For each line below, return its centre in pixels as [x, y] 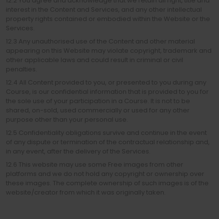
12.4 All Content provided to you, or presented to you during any [106, 82]
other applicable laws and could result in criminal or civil [95, 60]
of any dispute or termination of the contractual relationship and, [108, 142]
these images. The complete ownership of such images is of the [107, 183]
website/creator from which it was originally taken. [86, 192]
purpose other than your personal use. [67, 120]
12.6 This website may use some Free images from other [95, 164]
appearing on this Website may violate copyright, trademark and [109, 51]
